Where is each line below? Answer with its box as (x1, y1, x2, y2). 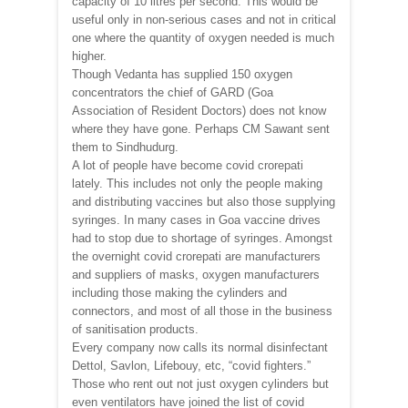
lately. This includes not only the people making (72, 176, 322, 190)
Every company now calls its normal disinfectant (72, 340, 328, 354)
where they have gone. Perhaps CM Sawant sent (72, 121, 330, 136)
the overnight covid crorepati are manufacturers (72, 249, 321, 263)
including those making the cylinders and (72, 285, 287, 300)
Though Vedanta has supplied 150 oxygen (72, 66, 292, 81)
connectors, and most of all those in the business (72, 303, 332, 318)
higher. (72, 48, 107, 63)
